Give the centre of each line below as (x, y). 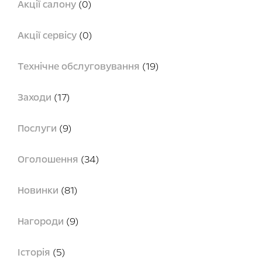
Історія (34, 252)
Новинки (38, 190)
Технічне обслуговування (79, 66)
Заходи (35, 97)
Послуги (37, 128)
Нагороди (41, 221)
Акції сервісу (47, 35)
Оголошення (48, 159)
